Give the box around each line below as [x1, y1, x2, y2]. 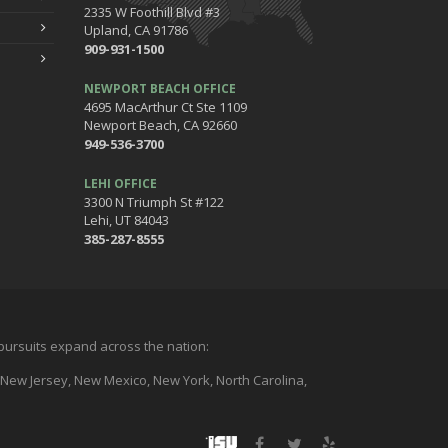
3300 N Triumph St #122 [83, 192, 224, 211]
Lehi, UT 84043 [83, 210, 169, 229]
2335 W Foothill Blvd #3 [83, 2, 220, 21]
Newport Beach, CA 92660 [83, 115, 237, 134]
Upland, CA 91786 [83, 20, 188, 39]
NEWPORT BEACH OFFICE [83, 79, 236, 97]
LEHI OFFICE [83, 174, 157, 192]
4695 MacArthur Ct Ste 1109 [83, 97, 247, 116]
